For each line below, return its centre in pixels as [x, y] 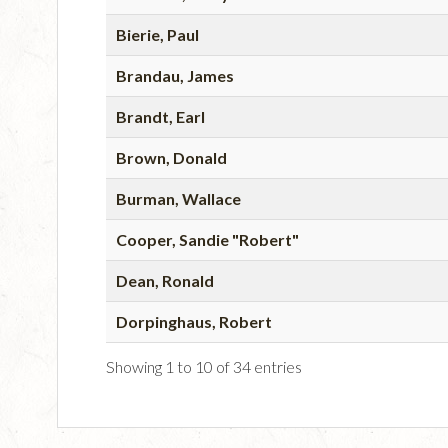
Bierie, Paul [157, 34]
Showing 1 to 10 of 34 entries [204, 366]
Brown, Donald [171, 157]
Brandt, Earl [160, 116]
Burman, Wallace [178, 198]
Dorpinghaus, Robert [194, 321]
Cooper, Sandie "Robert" [207, 239]
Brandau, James [175, 75]
